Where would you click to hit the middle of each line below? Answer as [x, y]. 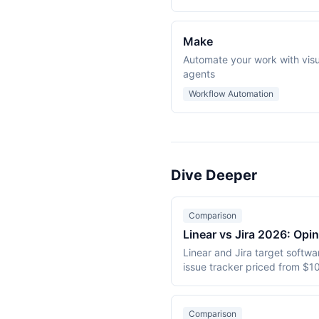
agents [199, 74]
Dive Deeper [214, 175]
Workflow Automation [231, 94]
